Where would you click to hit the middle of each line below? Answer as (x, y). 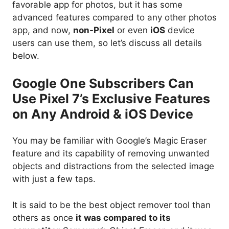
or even (132, 30)
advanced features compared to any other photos (114, 18)
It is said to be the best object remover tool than (111, 205)
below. (26, 56)
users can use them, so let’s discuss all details (107, 43)
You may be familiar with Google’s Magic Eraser (109, 141)
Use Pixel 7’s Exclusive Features (111, 98)
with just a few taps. (54, 179)
